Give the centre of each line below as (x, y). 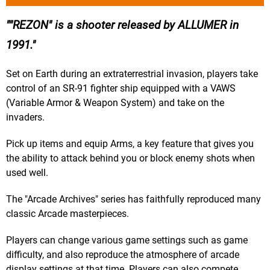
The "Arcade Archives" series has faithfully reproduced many (133, 199)
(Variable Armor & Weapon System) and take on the (115, 103)
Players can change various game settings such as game (127, 240)
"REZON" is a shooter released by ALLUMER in (124, 25)
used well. (27, 173)
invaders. (25, 118)
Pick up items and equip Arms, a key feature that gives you (130, 144)
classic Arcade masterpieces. (67, 214)
